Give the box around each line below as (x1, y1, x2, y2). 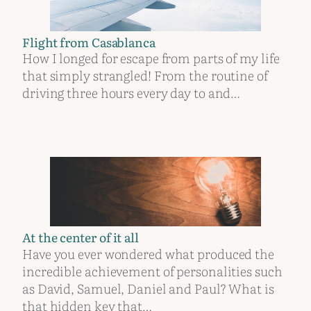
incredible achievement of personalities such (22, 260, 283, 280)
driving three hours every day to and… (22, 83, 241, 102)
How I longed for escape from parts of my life (22, 48, 280, 67)
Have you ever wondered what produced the (22, 243, 274, 263)
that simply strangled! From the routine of (22, 65, 268, 85)
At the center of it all (22, 228, 139, 246)
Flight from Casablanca (22, 32, 155, 51)
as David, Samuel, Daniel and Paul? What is (22, 278, 274, 298)
